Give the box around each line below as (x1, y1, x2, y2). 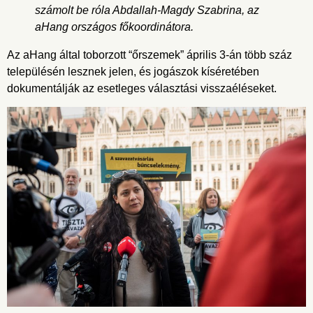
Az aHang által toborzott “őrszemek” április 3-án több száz (7, 48, 292, 61)
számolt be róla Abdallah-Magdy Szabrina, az (35, 3, 259, 16)
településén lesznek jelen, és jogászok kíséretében (7, 65, 259, 78)
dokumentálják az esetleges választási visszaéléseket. (7, 82, 277, 94)
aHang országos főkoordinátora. (35, 20, 194, 33)
